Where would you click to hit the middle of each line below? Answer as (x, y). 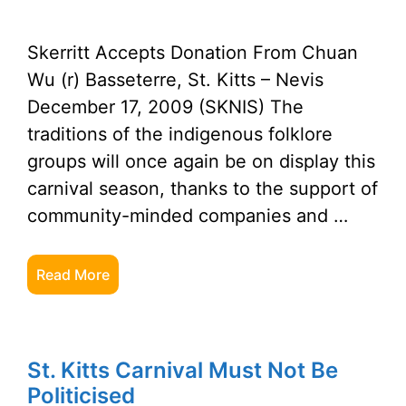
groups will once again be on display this (201, 161)
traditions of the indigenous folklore (180, 134)
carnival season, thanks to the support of (203, 188)
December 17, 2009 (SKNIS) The (165, 107)
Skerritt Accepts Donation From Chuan (193, 53)
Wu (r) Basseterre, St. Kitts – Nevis (175, 80)
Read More (73, 275)
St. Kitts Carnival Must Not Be (183, 370)
